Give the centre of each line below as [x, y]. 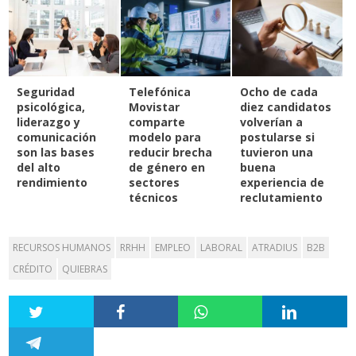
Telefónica [159, 92]
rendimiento [52, 183]
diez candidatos [286, 107]
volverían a [272, 122]
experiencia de [282, 183]
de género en [166, 168]
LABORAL [222, 248]
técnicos [153, 198]
